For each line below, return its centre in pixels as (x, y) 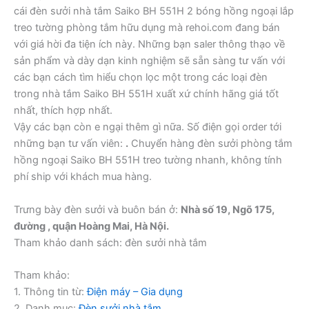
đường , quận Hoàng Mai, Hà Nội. (91, 226)
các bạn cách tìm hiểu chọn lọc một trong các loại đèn (141, 78)
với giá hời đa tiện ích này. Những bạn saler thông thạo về (149, 44)
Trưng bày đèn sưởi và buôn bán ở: (97, 209)
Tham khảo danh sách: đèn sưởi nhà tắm (110, 242)
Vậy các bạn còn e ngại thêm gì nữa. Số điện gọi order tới (148, 127)
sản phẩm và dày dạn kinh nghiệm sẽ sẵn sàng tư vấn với (149, 61)
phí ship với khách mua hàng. (83, 177)
